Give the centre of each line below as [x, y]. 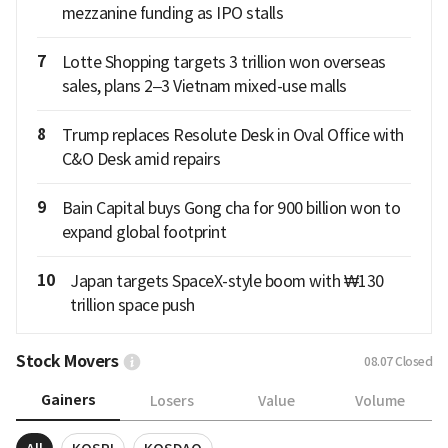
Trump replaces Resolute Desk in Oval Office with [232, 135]
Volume [380, 400]
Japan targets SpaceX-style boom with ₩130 [227, 281]
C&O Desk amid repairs [140, 159]
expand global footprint [143, 232]
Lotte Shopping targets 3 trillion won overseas [223, 62]
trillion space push [132, 305]
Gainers [68, 400]
